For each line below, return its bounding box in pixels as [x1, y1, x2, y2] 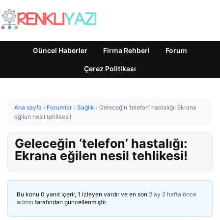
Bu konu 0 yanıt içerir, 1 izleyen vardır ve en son [17, 191, 149, 198]
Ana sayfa [14, 104, 42, 111]
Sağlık [77, 104, 94, 111]
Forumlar [47, 104, 72, 111]
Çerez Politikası [84, 64, 136, 73]
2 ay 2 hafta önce [149, 191, 196, 198]
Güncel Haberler [33, 46, 87, 55]
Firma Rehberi [103, 46, 150, 55]
